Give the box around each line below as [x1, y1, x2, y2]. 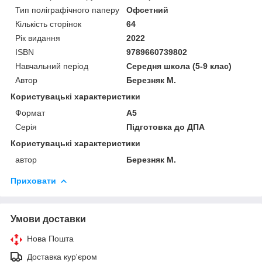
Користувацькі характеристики [11, 91, 140, 101]
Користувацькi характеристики [11, 138, 140, 148]
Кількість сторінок [15, 19, 81, 29]
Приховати [11, 175, 56, 185]
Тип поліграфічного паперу [15, 5, 119, 15]
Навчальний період [15, 61, 88, 71]
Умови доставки [11, 213, 86, 224]
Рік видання [15, 33, 60, 43]
